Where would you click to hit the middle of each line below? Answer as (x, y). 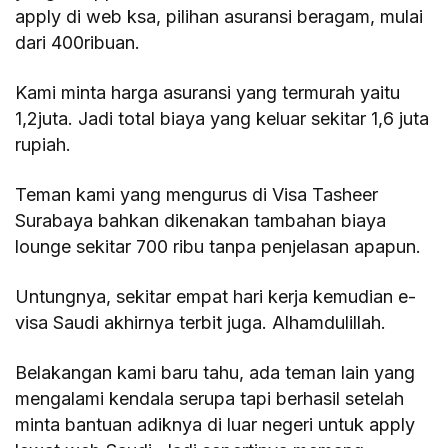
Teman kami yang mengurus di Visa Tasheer (197, 194)
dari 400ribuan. (78, 42)
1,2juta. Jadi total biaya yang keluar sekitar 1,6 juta (222, 118)
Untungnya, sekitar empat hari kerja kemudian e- (216, 296)
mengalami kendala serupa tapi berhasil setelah (210, 398)
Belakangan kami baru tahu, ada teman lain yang (215, 372)
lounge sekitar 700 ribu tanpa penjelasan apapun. (218, 246)
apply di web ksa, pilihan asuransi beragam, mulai (219, 16)
